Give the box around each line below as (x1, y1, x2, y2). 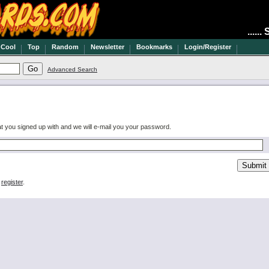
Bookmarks (136, 43, 172, 50)
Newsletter (91, 43, 124, 50)
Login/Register (184, 43, 231, 50)
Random (52, 43, 79, 50)
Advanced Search (47, 66, 97, 73)
